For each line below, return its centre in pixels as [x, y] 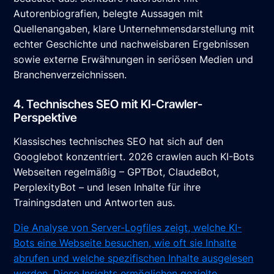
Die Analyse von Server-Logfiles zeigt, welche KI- [128, 228]
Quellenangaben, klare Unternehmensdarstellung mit [134, 29]
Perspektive [46, 118]
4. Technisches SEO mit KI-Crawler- [108, 104]
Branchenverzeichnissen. [70, 75]
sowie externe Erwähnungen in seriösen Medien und [134, 60]
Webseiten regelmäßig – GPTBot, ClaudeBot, [117, 172]
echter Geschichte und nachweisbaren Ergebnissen [131, 44]
